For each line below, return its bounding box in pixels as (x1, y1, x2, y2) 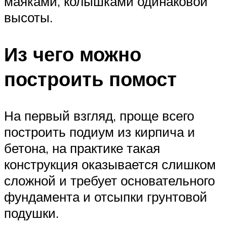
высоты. (4, 9, 53, 26)
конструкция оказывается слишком (4, 156, 216, 172)
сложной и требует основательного (4, 172, 215, 188)
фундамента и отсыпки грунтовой (4, 188, 207, 205)
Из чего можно (4, 42, 141, 66)
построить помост (4, 66, 177, 91)
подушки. (4, 204, 59, 221)
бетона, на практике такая (4, 139, 160, 156)
